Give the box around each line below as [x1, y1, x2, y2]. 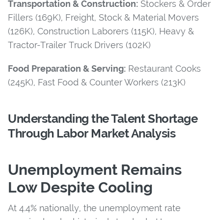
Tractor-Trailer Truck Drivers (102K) [8, 39, 151, 50]
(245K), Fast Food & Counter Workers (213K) [8, 77, 186, 87]
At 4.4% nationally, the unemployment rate [8, 202, 181, 213]
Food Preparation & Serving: [8, 63, 126, 74]
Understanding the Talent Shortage [8, 111, 198, 126]
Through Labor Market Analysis [8, 126, 176, 140]
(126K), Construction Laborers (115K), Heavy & [8, 26, 194, 36]
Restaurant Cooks [126, 63, 201, 74]
